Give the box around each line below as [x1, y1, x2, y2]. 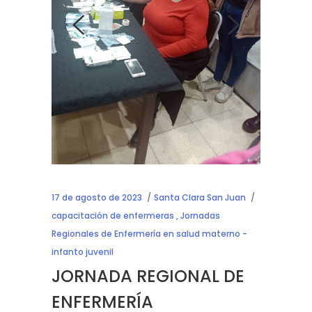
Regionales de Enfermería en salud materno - [52, 227, 247, 240]
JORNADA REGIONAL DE [52, 264, 244, 288]
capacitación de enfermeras [52, 209, 174, 221]
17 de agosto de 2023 [52, 191, 142, 203]
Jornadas [180, 209, 220, 221]
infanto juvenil [52, 245, 114, 258]
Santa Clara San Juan [154, 191, 246, 203]
